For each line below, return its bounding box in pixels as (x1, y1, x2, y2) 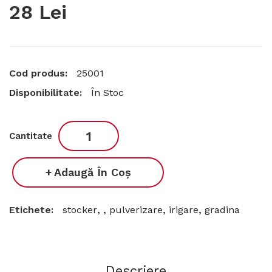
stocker (63, 204, 97, 216)
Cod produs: (9, 67, 70, 80)
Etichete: (9, 204, 56, 216)
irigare (169, 204, 199, 216)
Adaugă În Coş (53, 166, 131, 179)
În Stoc (91, 87, 124, 99)
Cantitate (9, 131, 52, 142)
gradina (205, 204, 240, 216)
